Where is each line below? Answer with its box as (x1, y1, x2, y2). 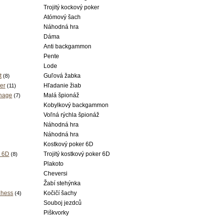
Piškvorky (44, 209, 69, 216)
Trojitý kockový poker (44, 4, 99, 11)
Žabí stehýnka (44, 180, 81, 187)
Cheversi (44, 170, 67, 177)
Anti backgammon (44, 43, 91, 50)
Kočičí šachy (44, 190, 77, 197)
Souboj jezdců (44, 199, 82, 206)
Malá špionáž (44, 92, 79, 99)
